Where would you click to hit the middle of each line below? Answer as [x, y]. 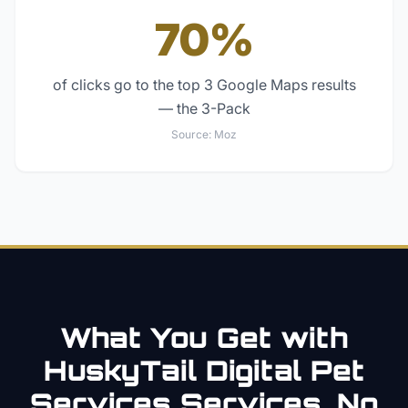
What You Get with [204, 337]
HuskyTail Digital [177, 370]
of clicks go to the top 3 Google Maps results [204, 85]
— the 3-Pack [204, 108]
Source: [193, 134]
